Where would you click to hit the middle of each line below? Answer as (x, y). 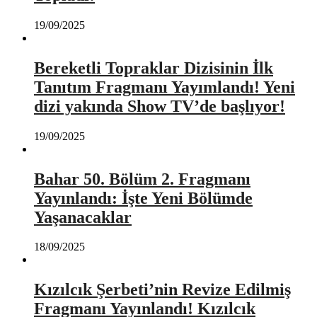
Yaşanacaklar (83, 217)
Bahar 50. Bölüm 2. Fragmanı (142, 179)
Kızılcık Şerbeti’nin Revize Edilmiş (162, 290)
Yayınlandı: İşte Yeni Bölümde (143, 198)
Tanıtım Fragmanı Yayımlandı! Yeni (165, 87)
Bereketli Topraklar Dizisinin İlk (154, 68)
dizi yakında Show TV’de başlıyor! (160, 106)
